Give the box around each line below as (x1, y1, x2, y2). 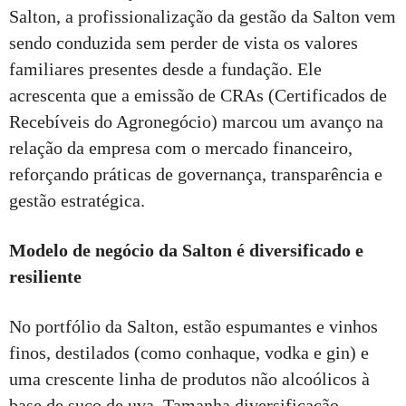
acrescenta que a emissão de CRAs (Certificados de (9, 84, 387, 105)
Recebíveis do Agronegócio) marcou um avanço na (9, 111, 383, 131)
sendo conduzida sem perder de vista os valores (9, 32, 358, 53)
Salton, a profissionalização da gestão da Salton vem (9, 5, 396, 26)
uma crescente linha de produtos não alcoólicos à (9, 368, 370, 389)
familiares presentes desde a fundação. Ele (9, 58, 322, 79)
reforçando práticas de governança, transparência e (9, 163, 382, 184)
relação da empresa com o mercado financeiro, (9, 137, 353, 158)
